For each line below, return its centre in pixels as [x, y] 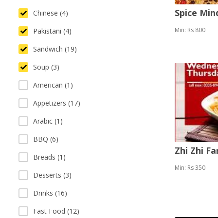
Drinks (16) [50, 193]
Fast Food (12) [56, 211]
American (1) [53, 85]
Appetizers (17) [57, 103]
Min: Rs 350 [190, 167]
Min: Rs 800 [190, 30]
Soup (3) [46, 67]
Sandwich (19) [55, 49]
